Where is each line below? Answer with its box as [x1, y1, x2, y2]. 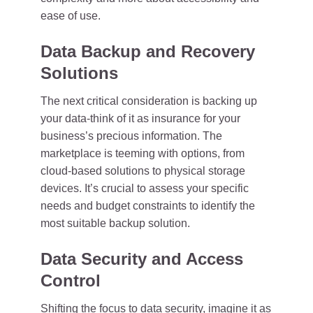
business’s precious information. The [41, 130, 222, 142]
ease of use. [41, 10, 101, 22]
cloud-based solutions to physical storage [41, 165, 245, 177]
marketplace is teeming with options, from [41, 147, 245, 159]
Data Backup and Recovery [41, 42, 255, 61]
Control [41, 271, 101, 290]
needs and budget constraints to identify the [41, 200, 255, 212]
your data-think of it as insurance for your [41, 112, 240, 124]
